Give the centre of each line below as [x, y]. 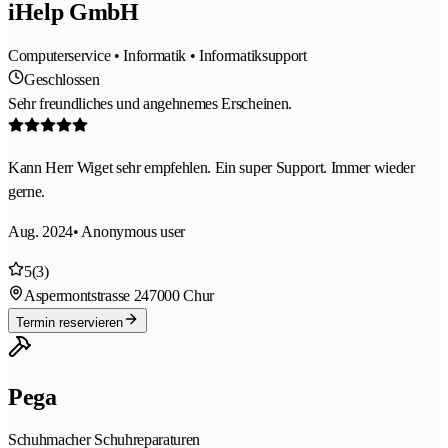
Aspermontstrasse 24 [86, 295]
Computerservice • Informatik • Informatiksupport [157, 55]
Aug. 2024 [41, 231]
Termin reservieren [69, 322]
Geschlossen [62, 79]
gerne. [27, 191]
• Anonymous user [129, 231]
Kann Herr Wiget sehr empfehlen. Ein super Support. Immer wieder [211, 167]
